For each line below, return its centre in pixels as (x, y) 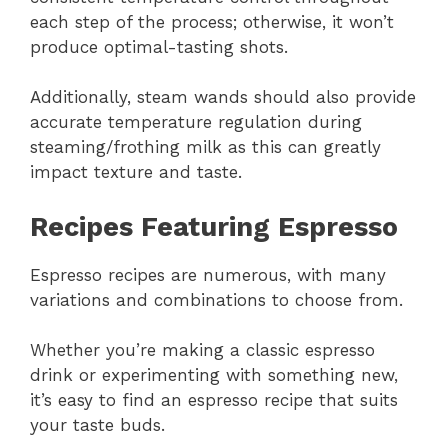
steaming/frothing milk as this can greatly (205, 147)
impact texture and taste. (136, 172)
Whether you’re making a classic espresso (202, 350)
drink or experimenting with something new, (214, 375)
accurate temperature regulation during (196, 122)
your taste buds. (97, 425)
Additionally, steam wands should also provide (223, 97)
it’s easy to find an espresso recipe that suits (214, 400)
